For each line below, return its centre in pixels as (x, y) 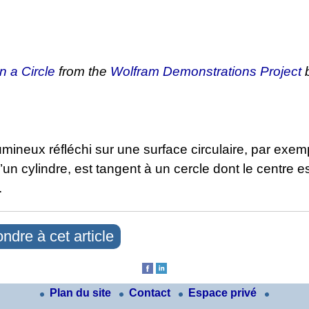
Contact (151, 293)
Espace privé (224, 293)
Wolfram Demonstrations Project (206, 71)
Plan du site (82, 293)
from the (83, 71)
